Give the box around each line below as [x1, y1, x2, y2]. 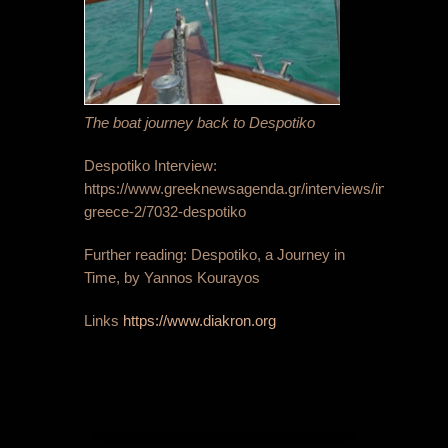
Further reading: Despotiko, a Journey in [84, 246, 345, 264]
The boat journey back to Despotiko [84, 114, 315, 132]
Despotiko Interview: [84, 157, 217, 175]
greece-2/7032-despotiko [84, 203, 246, 221]
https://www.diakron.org [123, 312, 276, 330]
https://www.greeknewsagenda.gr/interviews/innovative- [84, 180, 446, 198]
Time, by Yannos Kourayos [84, 269, 260, 287]
